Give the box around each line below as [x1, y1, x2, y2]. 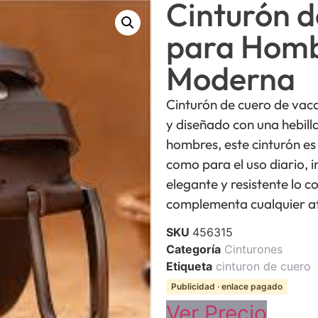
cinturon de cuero [216, 259, 311, 274]
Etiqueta [166, 259, 212, 274]
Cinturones [224, 242, 283, 257]
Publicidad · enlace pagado [171, 281, 283, 292]
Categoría [166, 242, 221, 257]
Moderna [166, 58, 295, 99]
